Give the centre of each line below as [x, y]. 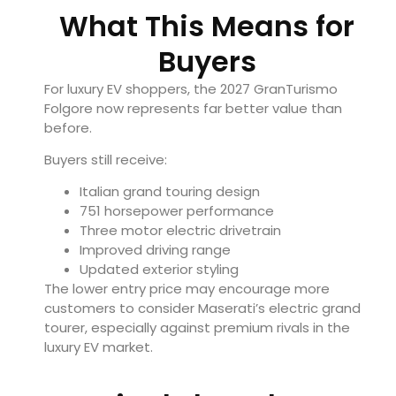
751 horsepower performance [177, 211]
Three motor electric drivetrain [180, 231]
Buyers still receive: [106, 160]
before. [68, 127]
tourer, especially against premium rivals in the [197, 328]
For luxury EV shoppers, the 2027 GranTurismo [191, 88]
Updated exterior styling [159, 270]
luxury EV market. [99, 347]
